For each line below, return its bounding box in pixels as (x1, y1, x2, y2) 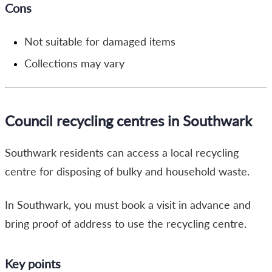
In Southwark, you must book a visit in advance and (5, 199, 251, 211)
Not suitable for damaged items (24, 35, 175, 48)
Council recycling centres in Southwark (5, 112, 252, 129)
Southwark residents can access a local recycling (5, 146, 239, 159)
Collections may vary (24, 57, 124, 70)
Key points (5, 256, 61, 271)
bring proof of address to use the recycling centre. (5, 217, 246, 230)
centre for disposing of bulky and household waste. (5, 165, 250, 178)
